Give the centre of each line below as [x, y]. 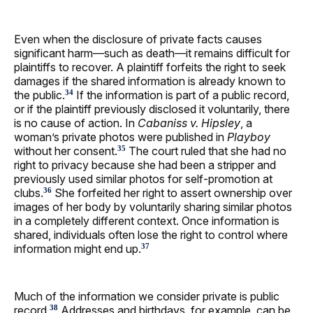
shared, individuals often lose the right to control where [151, 234]
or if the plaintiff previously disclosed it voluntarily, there [152, 109]
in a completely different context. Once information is [147, 220]
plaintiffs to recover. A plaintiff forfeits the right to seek [150, 67]
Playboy [249, 137]
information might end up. [78, 248]
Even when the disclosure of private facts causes [138, 39]
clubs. [29, 192]
